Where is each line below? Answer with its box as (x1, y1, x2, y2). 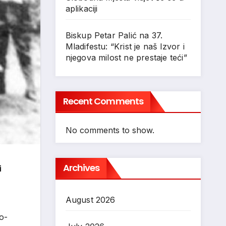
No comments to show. (65, 125, 154, 135)
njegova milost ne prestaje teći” (65, 52, 187, 63)
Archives (63, 161, 100, 174)
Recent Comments (63, 95, 143, 107)
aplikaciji (65, 4, 98, 14)
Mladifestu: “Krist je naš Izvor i (65, 41, 185, 51)
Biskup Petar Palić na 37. (65, 30, 163, 40)
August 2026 (65, 195, 116, 205)
